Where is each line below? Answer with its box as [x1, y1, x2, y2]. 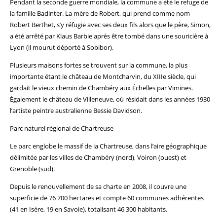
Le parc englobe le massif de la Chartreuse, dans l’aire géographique [10, 142, 207, 150]
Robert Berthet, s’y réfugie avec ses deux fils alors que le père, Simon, [10, 20, 211, 29]
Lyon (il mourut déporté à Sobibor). [10, 43, 113, 52]
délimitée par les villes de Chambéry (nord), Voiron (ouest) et [10, 153, 186, 162]
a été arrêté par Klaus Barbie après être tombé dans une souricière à [10, 32, 208, 40]
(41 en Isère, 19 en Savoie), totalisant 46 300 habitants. [10, 205, 167, 214]
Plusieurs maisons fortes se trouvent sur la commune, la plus [10, 61, 187, 70]
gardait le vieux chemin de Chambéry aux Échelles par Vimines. [10, 83, 193, 92]
